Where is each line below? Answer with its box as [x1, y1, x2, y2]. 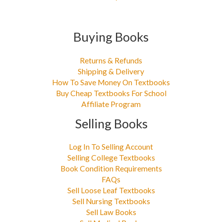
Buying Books [73, 29, 149, 44]
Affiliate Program [81, 99, 141, 109]
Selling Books [74, 115, 148, 131]
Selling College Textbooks [67, 153, 155, 163]
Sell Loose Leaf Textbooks [67, 186, 155, 195]
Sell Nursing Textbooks [72, 197, 150, 206]
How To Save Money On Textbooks [52, 77, 170, 87]
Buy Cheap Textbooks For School [55, 88, 166, 98]
